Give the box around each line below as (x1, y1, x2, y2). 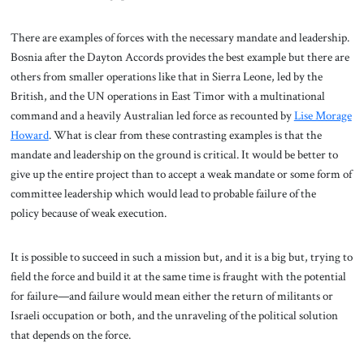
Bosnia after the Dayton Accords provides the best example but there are (10, 48, 349, 65)
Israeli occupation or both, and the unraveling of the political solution (10, 306, 338, 323)
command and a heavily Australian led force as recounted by (10, 106, 294, 123)
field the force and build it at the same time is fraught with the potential (10, 267, 346, 284)
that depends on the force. (10, 326, 131, 343)
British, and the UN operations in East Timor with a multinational (10, 87, 325, 104)
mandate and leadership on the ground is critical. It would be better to (10, 145, 338, 162)
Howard (10, 126, 49, 143)
